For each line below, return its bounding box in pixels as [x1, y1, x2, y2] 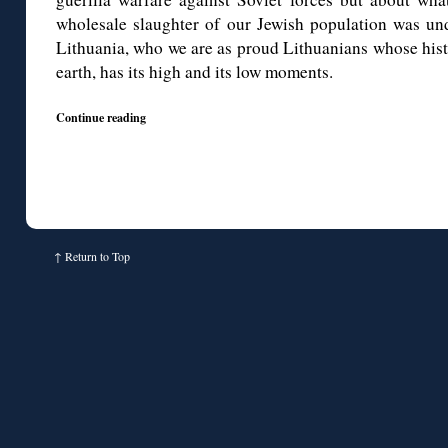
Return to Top [65, 248, 130, 265]
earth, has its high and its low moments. [56, 60, 333, 84]
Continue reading [56, 108, 146, 127]
